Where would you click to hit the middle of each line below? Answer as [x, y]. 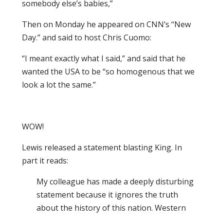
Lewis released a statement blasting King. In [102, 147]
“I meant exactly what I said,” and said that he [103, 58]
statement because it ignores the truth [107, 195]
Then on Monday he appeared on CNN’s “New [106, 24]
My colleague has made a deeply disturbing [115, 182]
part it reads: [45, 161]
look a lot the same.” [59, 85]
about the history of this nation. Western [111, 208]
